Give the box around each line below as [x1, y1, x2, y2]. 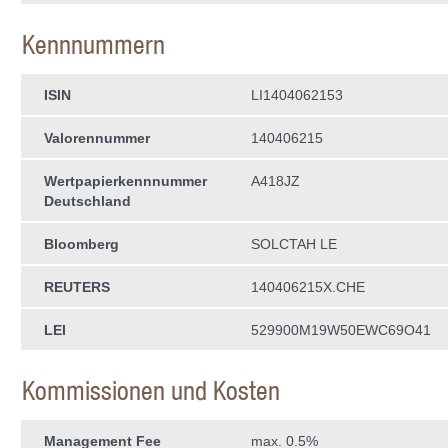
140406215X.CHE [251, 279, 365, 295]
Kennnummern [22, 29, 165, 60]
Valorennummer [44, 130, 150, 146]
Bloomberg [44, 236, 119, 252]
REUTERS [44, 279, 110, 295]
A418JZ [251, 173, 300, 189]
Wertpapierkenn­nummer [44, 173, 207, 189]
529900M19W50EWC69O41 [251, 322, 431, 338]
